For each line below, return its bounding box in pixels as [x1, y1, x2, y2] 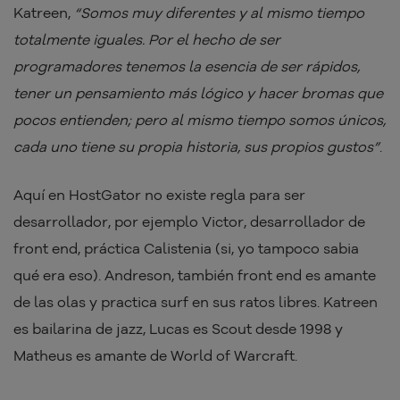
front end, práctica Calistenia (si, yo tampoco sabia [13, 239, 359, 258]
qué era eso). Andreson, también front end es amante [13, 266, 376, 285]
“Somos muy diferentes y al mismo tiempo [74, 4, 364, 22]
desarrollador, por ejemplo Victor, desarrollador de [13, 212, 365, 231]
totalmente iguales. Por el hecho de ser [13, 30, 280, 49]
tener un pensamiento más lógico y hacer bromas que [13, 84, 383, 103]
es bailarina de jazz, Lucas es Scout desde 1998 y [13, 320, 343, 338]
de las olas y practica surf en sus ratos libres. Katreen [13, 293, 378, 312]
